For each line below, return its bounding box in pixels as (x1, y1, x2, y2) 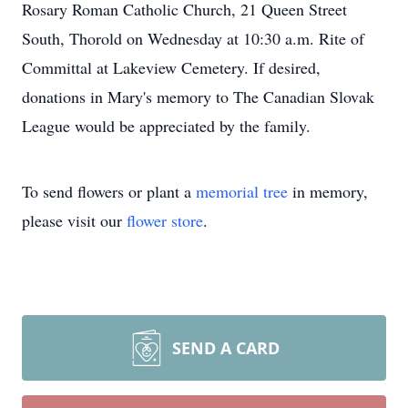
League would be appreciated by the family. (22, 115, 311, 137)
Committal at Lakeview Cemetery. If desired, (22, 56, 321, 78)
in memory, (288, 180, 368, 202)
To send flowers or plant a (22, 180, 196, 202)
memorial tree (196, 180, 288, 202)
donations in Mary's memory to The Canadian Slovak (22, 86, 374, 107)
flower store (127, 209, 203, 231)
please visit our (22, 209, 127, 231)
